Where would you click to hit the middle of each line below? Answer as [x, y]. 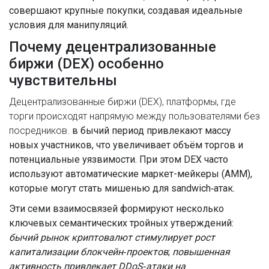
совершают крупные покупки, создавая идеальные [126, 11]
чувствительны [63, 80]
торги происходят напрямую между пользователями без [134, 116]
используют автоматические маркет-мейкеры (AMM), [131, 174]
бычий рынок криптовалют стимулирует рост [112, 237]
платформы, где [201, 102]
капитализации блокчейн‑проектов [89, 252]
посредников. [39, 131]
